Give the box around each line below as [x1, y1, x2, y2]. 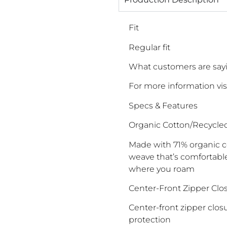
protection [129, 215, 171, 225]
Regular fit [129, 42, 170, 52]
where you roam [129, 164, 195, 174]
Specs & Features [129, 100, 198, 110]
